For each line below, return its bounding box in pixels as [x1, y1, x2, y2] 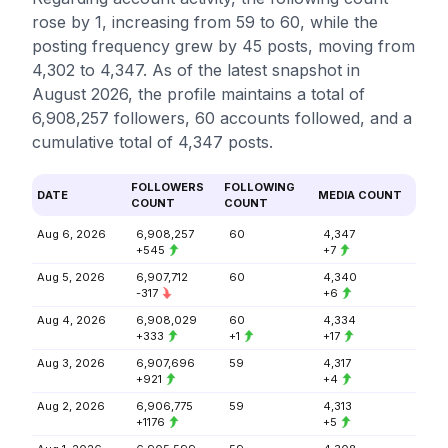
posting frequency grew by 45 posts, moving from [32, 36, 415, 56]
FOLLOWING [224, 180, 295, 194]
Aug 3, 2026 [37, 356, 105, 370]
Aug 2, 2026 [37, 399, 105, 413]
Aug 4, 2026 [37, 313, 106, 327]
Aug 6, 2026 [37, 227, 106, 241]
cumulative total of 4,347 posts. [32, 132, 273, 152]
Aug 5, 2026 [37, 270, 105, 284]
